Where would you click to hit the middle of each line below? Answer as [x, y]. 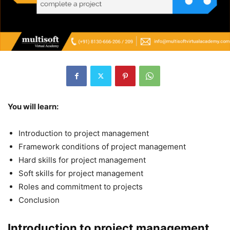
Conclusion [39, 200]
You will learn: [33, 106]
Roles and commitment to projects [81, 186]
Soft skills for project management [81, 173]
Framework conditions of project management [102, 146]
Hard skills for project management [82, 160]
